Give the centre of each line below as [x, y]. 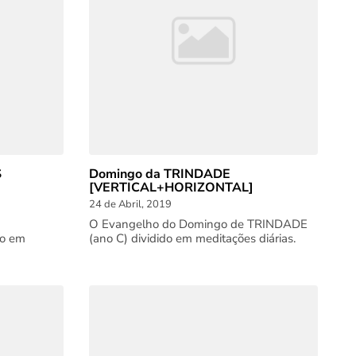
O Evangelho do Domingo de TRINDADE [198, 224]
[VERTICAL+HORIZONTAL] [171, 188]
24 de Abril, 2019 [130, 204]
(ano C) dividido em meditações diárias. [192, 238]
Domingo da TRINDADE [160, 174]
